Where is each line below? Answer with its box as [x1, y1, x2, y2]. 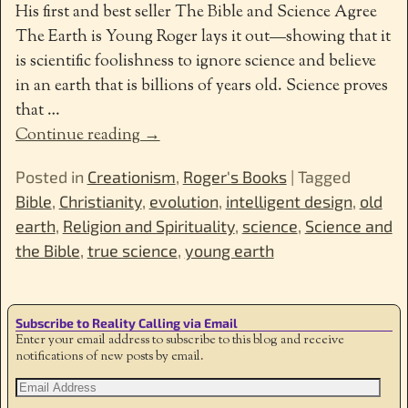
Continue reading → [15, 123, 160, 148]
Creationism [87, 166, 176, 187]
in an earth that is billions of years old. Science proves [15, 74, 388, 98]
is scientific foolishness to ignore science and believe [15, 49, 376, 74]
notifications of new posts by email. [15, 348, 204, 367]
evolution [148, 190, 219, 211]
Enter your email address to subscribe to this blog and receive [15, 331, 344, 351]
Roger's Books [182, 166, 287, 187]
